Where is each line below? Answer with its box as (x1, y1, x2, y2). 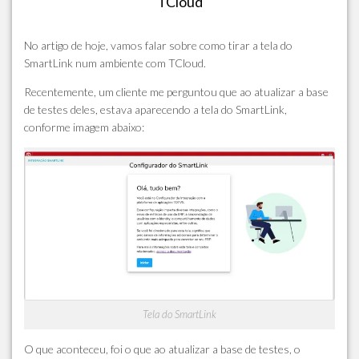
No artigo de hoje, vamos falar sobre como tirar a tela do (24, 38, 292, 52)
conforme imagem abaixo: (24, 120, 144, 134)
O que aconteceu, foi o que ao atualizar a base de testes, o (24, 342, 301, 357)
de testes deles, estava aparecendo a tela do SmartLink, (24, 103, 287, 116)
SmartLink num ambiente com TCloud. (24, 56, 206, 70)
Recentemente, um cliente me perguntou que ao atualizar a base (24, 85, 329, 99)
